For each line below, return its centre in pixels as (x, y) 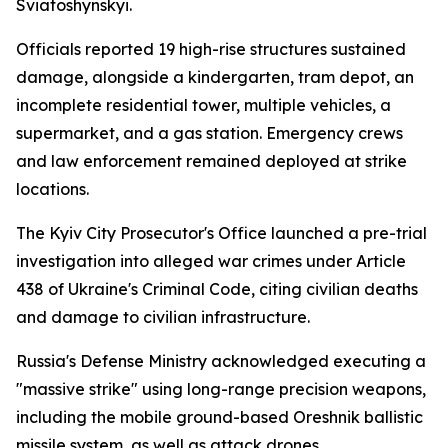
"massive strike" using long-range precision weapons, (221, 389)
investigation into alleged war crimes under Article (211, 261)
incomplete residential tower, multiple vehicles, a (203, 105)
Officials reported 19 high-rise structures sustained (211, 49)
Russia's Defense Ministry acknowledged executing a (221, 361)
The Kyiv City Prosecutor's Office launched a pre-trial (221, 233)
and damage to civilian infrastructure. (163, 317)
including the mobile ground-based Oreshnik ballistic (219, 417)
